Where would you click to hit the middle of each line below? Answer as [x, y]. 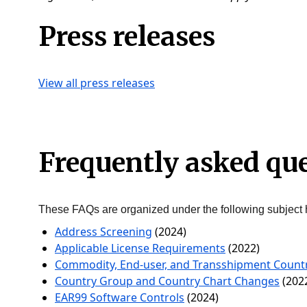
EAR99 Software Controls [120, 297]
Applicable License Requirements [140, 248]
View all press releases [97, 83]
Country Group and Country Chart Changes [167, 281]
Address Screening [103, 232]
